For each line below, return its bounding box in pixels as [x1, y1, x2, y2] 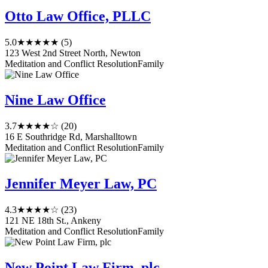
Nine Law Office [5, 92, 106, 108]
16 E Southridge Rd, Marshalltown [5, 131, 137, 142]
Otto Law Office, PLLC [5, 8, 151, 25]
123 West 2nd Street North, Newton [5, 48, 141, 59]
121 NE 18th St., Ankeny [5, 215, 101, 226]
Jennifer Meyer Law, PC [5, 175, 157, 191]
